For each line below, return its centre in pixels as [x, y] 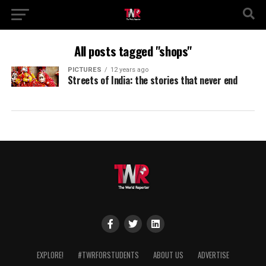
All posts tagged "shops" [133, 51]
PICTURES [84, 70]
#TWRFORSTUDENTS [108, 255]
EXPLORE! [50, 255]
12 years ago [129, 70]
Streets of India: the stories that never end [152, 80]
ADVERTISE [213, 255]
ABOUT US [168, 255]
